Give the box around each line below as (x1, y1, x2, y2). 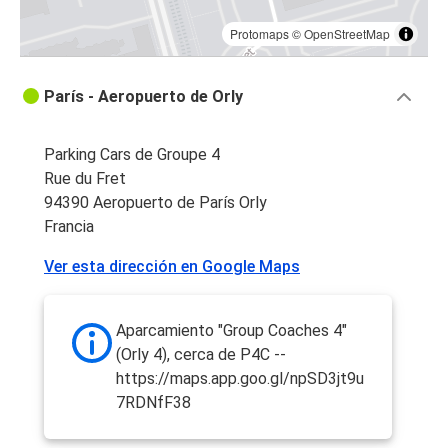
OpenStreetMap (304, 24, 390, 42)
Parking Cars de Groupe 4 (44, 144, 220, 164)
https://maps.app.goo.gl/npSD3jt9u (116, 368, 364, 388)
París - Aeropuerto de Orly (44, 86, 243, 106)
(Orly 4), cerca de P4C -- (116, 344, 286, 364)
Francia (44, 216, 94, 236)
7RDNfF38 (116, 392, 191, 412)
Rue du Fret (44, 168, 126, 188)
